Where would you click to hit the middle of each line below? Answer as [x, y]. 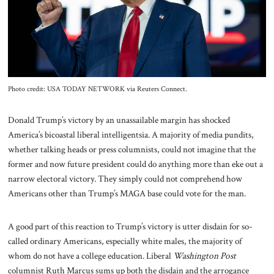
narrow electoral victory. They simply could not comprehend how [125, 179]
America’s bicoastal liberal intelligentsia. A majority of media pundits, [131, 135]
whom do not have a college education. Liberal [90, 256]
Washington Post [204, 256]
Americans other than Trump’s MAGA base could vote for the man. [128, 194]
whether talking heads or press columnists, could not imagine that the [131, 150]
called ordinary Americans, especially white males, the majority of [124, 241]
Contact [137, 39]
